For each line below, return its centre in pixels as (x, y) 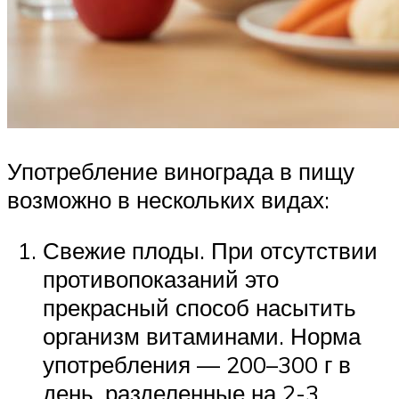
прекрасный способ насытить (199, 308)
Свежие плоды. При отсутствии (210, 251)
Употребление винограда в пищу (181, 171)
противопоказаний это (161, 279)
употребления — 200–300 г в (197, 365)
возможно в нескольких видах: (168, 199)
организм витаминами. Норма (202, 336)
